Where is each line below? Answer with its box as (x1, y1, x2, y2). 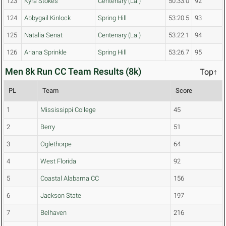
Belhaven (40, 209, 67, 217)
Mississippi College (40, 106, 96, 114)
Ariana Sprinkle (24, 48, 67, 56)
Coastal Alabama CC (40, 175, 99, 183)
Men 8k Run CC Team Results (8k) (5, 66, 141, 77)
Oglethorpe (40, 140, 72, 148)
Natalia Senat (24, 31, 63, 39)
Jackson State (40, 192, 81, 200)
